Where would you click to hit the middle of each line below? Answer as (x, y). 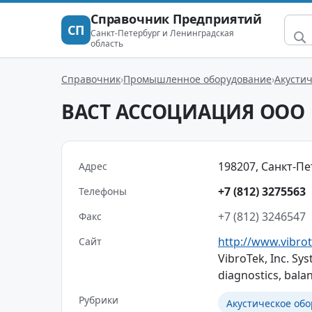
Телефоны (103, 191)
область (107, 44)
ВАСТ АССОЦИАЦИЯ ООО (183, 111)
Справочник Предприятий (177, 19)
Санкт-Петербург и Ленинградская (162, 33)
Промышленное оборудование (197, 79)
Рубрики (99, 300)
